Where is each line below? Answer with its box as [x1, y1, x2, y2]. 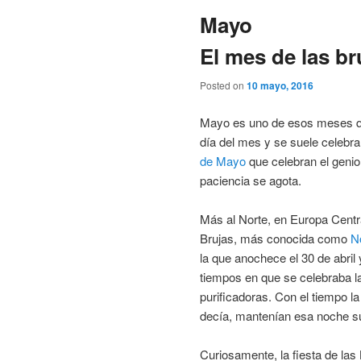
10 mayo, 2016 [247, 78, 313, 93]
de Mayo [200, 151, 246, 169]
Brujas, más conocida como [200, 229, 351, 247]
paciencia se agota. [200, 171, 301, 189]
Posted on [200, 78, 247, 93]
